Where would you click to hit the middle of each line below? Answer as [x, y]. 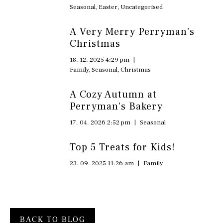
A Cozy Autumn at [113, 94]
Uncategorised [142, 7]
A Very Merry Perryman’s [132, 32]
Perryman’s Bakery [116, 106]
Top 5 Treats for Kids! [122, 147]
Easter [108, 7]
